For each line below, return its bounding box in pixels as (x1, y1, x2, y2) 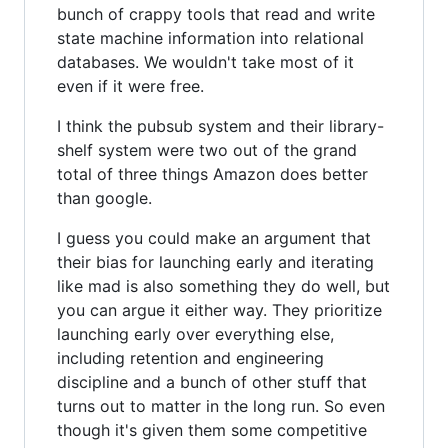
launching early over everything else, (57, 323, 334, 344)
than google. (57, 187, 152, 208)
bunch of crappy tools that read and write (57, 3, 375, 24)
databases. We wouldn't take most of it (57, 51, 354, 72)
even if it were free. (57, 75, 204, 96)
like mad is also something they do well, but (57, 275, 390, 296)
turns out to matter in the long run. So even (57, 395, 385, 416)
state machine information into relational (57, 27, 364, 48)
